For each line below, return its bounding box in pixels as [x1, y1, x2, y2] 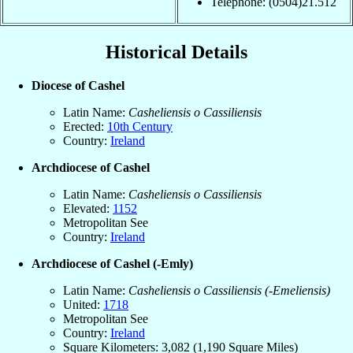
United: [63, 297, 103, 311]
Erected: [63, 119, 107, 133]
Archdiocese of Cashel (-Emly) [32, 256, 193, 270]
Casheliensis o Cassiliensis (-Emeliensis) [128, 283, 330, 297]
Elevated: [63, 201, 113, 215]
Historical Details [106, 42, 247, 63]
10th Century [107, 119, 173, 133]
